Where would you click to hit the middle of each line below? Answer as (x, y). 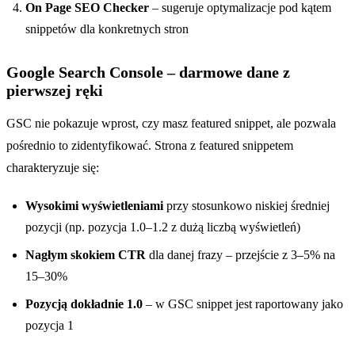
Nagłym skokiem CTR (86, 254)
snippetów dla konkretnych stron (107, 29)
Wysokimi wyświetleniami (94, 205)
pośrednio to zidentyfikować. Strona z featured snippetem (150, 145)
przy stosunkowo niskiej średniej (246, 205)
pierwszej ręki (55, 90)
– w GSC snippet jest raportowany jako (243, 303)
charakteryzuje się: (53, 167)
